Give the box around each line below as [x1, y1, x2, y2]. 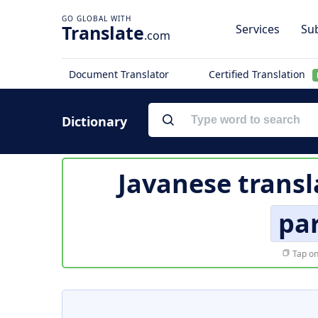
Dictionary [62, 113, 127, 130]
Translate [62, 21, 144, 45]
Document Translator [69, 67, 169, 81]
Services [236, 21, 280, 37]
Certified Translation [208, 67, 308, 81]
